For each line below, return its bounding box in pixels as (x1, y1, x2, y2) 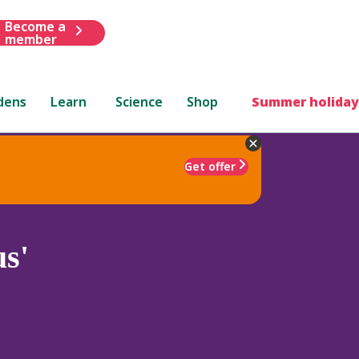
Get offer (184, 158, 236, 174)
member (4, 30, 57, 48)
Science (115, 92, 163, 111)
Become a (4, 17, 66, 35)
